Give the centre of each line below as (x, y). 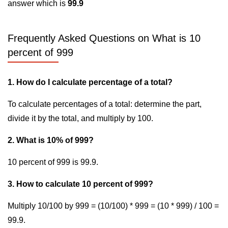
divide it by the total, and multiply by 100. (80, 118)
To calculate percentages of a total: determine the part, (105, 104)
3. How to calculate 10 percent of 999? (80, 184)
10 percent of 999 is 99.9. (53, 162)
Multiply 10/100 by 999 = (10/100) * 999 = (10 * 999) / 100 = (113, 206)
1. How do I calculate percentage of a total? (90, 82)
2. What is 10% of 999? (51, 140)
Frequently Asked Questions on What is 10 (104, 38)
